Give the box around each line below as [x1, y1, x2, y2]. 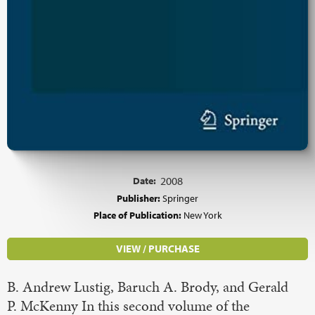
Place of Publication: [93, 208, 184, 222]
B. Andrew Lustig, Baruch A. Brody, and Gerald [7, 277, 288, 297]
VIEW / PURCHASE [115, 242, 200, 256]
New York [183, 208, 222, 222]
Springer [162, 191, 198, 205]
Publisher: [117, 191, 162, 205]
